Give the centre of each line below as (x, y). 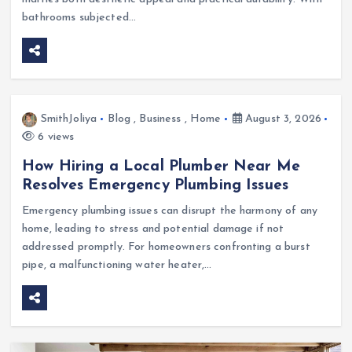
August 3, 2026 (281, 119)
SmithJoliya (69, 119)
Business (160, 119)
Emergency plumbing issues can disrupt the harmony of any (170, 211)
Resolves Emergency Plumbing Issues (155, 186)
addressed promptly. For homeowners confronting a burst (166, 247)
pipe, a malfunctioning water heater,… (117, 266)
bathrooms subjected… (79, 18)
